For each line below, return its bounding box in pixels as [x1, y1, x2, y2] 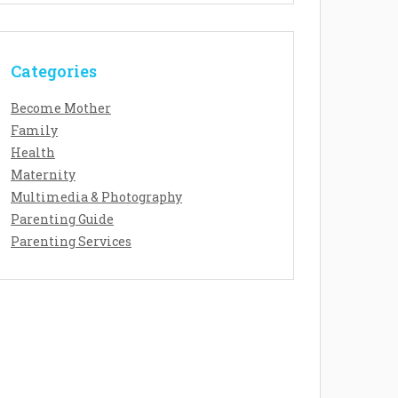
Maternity [11, 166, 76, 184]
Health [11, 144, 55, 162]
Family [11, 122, 58, 139]
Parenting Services [11, 233, 131, 251]
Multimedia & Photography [11, 188, 182, 206]
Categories [11, 60, 97, 83]
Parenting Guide [11, 211, 114, 228]
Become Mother [11, 99, 111, 117]
